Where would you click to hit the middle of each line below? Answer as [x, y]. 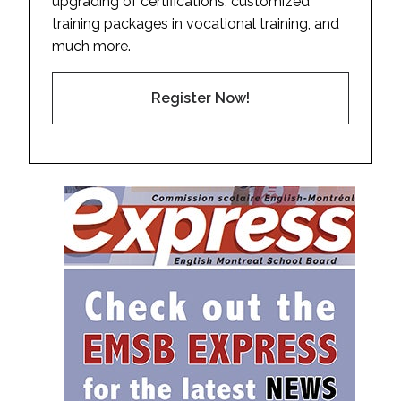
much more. [91, 46]
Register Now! [200, 98]
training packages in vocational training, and [196, 23]
